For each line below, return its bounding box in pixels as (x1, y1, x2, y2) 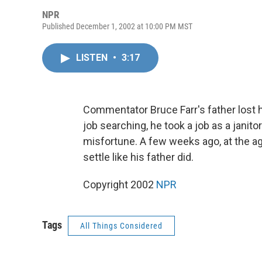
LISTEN (76, 52, 110, 63)
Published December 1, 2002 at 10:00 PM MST (42, 22, 192, 31)
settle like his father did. (83, 151, 194, 163)
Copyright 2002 (83, 178, 156, 191)
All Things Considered (80, 221, 163, 230)
